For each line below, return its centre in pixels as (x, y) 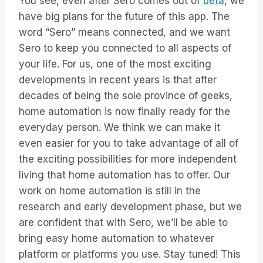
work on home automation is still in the (110, 191)
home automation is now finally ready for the (124, 112)
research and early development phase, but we (130, 207)
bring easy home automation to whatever (117, 239)
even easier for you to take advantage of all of (129, 144)
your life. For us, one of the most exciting (115, 64)
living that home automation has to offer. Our (124, 175)
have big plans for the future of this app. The (124, 17)
